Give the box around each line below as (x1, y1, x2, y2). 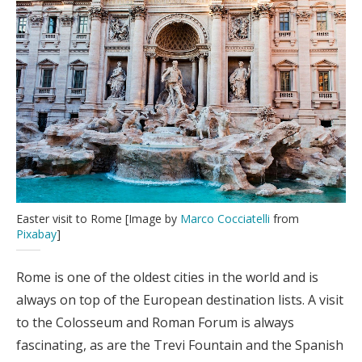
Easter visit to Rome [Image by (16, 210, 180, 226)
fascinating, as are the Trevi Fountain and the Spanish (16, 336, 343, 355)
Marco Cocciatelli (180, 210, 270, 226)
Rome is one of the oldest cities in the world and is (16, 268, 318, 287)
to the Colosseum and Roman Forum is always (16, 314, 294, 332)
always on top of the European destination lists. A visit (16, 291, 343, 309)
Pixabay (16, 225, 57, 242)
